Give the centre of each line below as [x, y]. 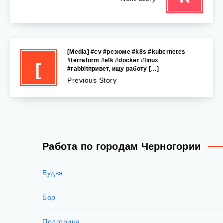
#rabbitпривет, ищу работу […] [113, 68]
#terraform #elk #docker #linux [113, 60]
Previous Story [92, 80]
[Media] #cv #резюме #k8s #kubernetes [126, 52]
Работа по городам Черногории [121, 146]
